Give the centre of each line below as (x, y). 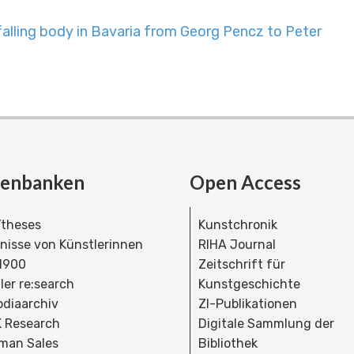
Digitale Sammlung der (266, 323)
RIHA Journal (237, 244)
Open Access (245, 182)
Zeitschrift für (242, 264)
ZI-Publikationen (248, 303)
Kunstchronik (238, 224)
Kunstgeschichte (249, 284)
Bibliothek (228, 343)
